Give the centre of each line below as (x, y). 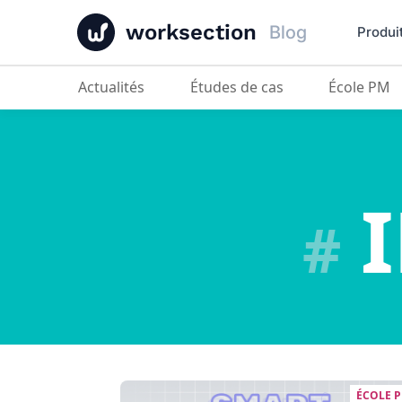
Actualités (116, 87)
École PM (363, 87)
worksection (191, 32)
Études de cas (240, 87)
